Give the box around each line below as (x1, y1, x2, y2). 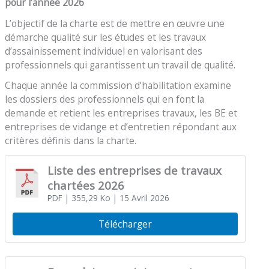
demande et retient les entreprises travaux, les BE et (5, 106, 238, 120)
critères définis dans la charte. (5, 134, 137, 148)
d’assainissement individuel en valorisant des (5, 44, 203, 58)
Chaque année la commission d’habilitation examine (5, 79, 232, 92)
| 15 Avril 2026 (110, 192, 169, 204)
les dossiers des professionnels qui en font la (5, 92, 205, 106)
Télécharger (98, 217, 152, 231)
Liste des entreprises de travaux (47, 162, 222, 178)
